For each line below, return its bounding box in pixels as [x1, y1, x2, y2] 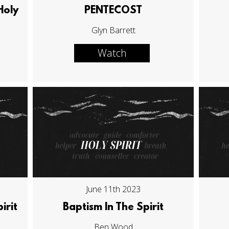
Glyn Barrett [91, 24, 135, 36]
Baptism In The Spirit [63, 202, 164, 214]
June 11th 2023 [86, 184, 141, 195]
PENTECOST [84, 5, 143, 16]
